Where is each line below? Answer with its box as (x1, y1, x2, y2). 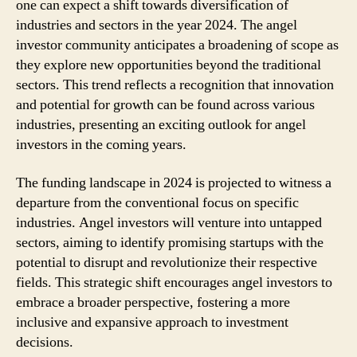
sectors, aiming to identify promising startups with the (16, 233, 324, 252)
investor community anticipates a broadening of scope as (16, 36, 339, 54)
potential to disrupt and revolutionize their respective (16, 253, 317, 272)
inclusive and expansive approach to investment (16, 312, 288, 331)
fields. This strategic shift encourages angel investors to (16, 273, 332, 292)
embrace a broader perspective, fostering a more (16, 292, 290, 312)
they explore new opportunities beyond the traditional (16, 56, 321, 74)
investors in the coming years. (16, 135, 186, 154)
